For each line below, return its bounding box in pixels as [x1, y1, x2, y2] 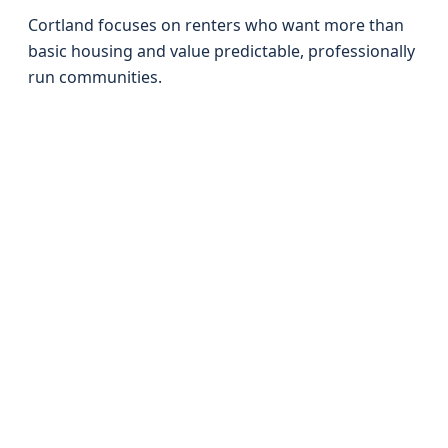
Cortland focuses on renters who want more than [28, 14, 404, 36]
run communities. [28, 66, 162, 88]
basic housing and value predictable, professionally [28, 40, 415, 62]
